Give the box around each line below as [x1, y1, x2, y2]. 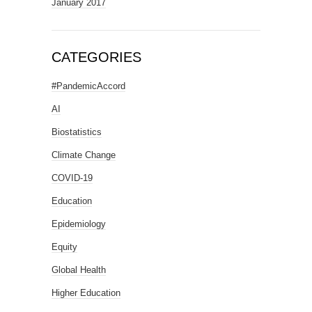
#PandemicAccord [52, 81, 125, 92]
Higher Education [52, 288, 120, 299]
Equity [52, 242, 77, 253]
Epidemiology [52, 219, 106, 230]
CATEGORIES [52, 49, 141, 65]
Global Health [52, 265, 106, 276]
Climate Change [52, 150, 116, 161]
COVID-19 [52, 173, 93, 184]
